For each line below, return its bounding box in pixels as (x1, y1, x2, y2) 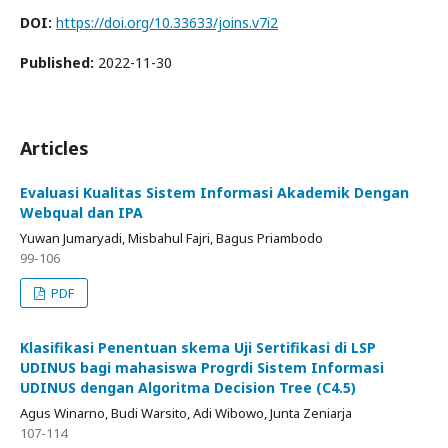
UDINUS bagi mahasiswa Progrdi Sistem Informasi (20, 358, 384, 377)
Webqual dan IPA (20, 203, 143, 222)
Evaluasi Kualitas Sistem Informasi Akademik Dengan (20, 183, 409, 202)
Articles (20, 136, 89, 160)
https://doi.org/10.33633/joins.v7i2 (56, 13, 278, 32)
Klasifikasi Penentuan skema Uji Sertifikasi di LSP (20, 338, 376, 357)
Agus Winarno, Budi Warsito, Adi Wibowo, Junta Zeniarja (20, 404, 352, 422)
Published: (20, 53, 98, 72)
